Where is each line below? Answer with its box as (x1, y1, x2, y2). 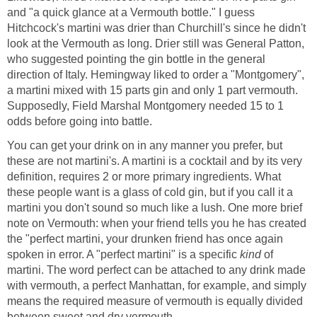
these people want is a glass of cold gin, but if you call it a (7, 186, 293, 199)
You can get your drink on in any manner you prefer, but (7, 139, 282, 152)
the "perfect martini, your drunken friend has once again (7, 233, 283, 246)
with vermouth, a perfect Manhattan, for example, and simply (7, 279, 306, 292)
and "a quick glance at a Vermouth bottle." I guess (7, 6, 255, 19)
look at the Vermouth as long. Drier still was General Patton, (7, 38, 304, 50)
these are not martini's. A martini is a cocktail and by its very (7, 155, 302, 168)
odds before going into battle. (7, 115, 152, 128)
